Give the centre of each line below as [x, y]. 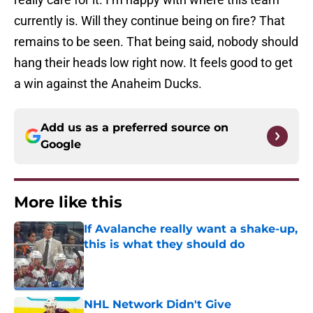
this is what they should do [164, 245]
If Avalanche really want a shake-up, [191, 229]
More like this [68, 203]
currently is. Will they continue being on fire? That [150, 21]
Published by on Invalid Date [144, 258]
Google [61, 145]
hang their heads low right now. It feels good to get [153, 63]
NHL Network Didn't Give [158, 305]
